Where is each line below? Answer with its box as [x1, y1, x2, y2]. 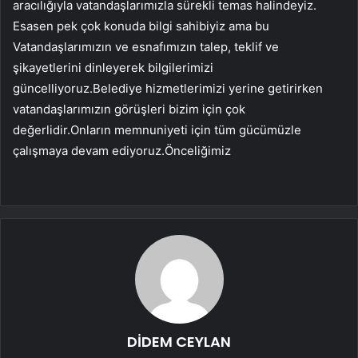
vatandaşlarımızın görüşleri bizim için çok [13, 101, 245, 117]
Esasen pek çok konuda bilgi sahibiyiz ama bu [13, 18, 269, 34]
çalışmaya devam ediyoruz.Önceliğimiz [13, 142, 231, 158]
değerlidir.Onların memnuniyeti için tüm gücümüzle [13, 121, 301, 137]
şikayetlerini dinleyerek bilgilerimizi [13, 59, 213, 75]
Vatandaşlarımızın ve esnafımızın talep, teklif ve [13, 38, 279, 54]
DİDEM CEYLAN [127, 331, 231, 352]
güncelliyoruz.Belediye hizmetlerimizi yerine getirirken [13, 80, 323, 96]
